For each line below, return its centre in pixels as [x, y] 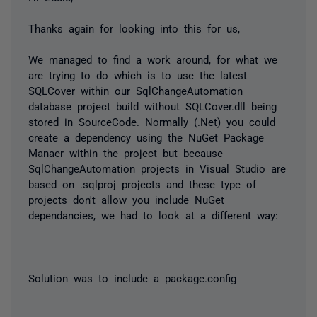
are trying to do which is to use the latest [138, 75]
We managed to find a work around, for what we [153, 59]
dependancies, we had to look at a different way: [153, 215]
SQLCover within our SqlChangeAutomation [136, 90]
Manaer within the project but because [126, 152]
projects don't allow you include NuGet [126, 199]
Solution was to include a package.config [132, 278]
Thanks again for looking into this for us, [137, 28]
